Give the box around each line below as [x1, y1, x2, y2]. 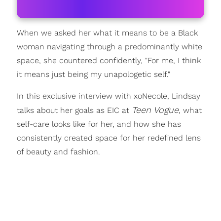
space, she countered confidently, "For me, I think [16, 56, 201, 65]
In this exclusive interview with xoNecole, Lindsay [16, 91, 200, 101]
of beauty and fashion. [16, 147, 100, 156]
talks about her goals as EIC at [16, 106, 132, 115]
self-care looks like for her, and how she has [16, 119, 181, 129]
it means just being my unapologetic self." [16, 70, 170, 79]
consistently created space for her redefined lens [16, 133, 201, 143]
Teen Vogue [131, 105, 179, 115]
